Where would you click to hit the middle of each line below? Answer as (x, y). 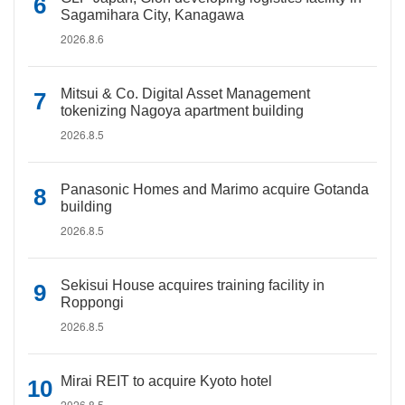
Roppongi (92, 302)
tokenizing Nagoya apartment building (182, 111)
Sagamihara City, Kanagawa (152, 15)
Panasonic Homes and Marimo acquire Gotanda (215, 189)
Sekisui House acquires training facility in (193, 285)
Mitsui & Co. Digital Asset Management (185, 94)
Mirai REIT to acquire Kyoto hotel (166, 381)
